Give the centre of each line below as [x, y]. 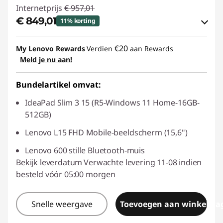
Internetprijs [39, 8]
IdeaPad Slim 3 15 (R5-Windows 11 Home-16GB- [112, 102]
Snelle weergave [62, 204]
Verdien [101, 48]
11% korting [78, 20]
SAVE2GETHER [128, 64]
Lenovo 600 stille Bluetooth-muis [85, 150]
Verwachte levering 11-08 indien [143, 162]
